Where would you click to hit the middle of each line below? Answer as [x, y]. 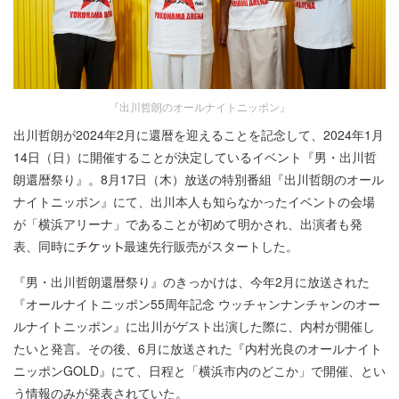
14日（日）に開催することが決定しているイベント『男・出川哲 [195, 156]
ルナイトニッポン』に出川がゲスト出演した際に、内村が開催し [194, 326]
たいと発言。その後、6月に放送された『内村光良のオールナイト [198, 348]
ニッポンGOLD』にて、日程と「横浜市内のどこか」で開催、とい [199, 370]
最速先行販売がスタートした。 [211, 245]
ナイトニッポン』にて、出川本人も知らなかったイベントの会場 [194, 201]
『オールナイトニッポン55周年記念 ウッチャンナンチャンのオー [197, 303]
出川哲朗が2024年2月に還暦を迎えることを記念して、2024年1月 [199, 134]
